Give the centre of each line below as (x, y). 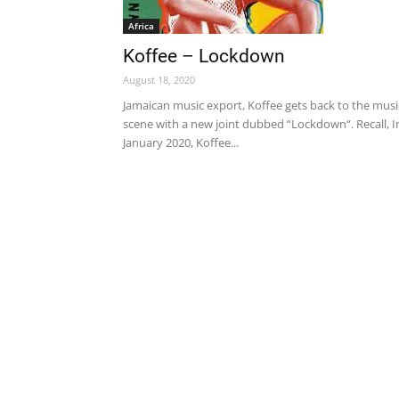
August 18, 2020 (159, 80)
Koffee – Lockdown (204, 56)
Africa (141, 26)
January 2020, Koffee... (181, 142)
